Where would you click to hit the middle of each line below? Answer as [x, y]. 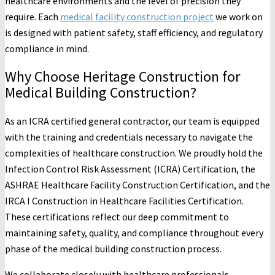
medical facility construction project [137, 17]
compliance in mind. [47, 48]
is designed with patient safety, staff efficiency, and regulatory [134, 33]
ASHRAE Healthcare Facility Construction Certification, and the [137, 184]
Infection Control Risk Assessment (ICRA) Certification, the [130, 168]
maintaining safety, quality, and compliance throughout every [134, 232]
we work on [238, 17]
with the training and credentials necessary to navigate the [129, 137]
